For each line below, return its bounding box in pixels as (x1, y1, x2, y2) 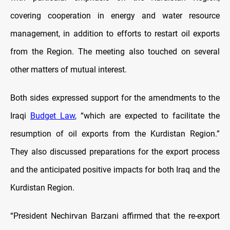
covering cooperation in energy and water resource (10, 11, 220, 21)
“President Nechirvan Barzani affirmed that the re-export (10, 211, 220, 221)
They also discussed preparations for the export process (10, 147, 220, 157)
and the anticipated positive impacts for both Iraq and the (10, 165, 220, 175)
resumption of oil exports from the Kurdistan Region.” (10, 129, 220, 139)
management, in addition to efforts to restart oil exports (10, 29, 220, 39)
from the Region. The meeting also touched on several (10, 47, 220, 57)
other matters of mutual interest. (10, 65, 127, 75)
